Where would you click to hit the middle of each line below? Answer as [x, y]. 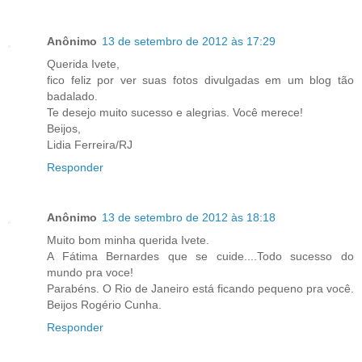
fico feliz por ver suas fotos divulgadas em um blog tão [200, 80]
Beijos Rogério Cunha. [104, 305]
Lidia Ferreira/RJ [90, 145]
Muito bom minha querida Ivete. [128, 240]
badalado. [72, 97]
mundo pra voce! [90, 273]
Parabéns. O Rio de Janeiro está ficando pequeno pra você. [200, 289]
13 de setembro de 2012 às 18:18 [189, 218]
